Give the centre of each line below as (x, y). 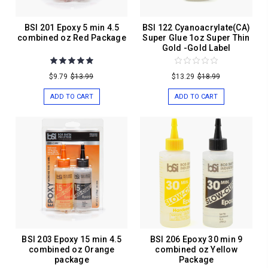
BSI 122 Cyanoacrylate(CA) (196, 27)
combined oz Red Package (72, 37)
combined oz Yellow (196, 249)
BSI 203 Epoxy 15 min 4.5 (72, 239)
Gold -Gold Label (196, 48)
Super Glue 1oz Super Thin (196, 37)
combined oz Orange (72, 249)
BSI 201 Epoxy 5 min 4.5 (72, 27)
